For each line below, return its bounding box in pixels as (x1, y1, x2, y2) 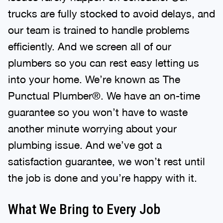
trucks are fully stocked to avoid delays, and (8, 7, 215, 19)
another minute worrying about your (8, 122, 177, 134)
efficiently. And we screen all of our (8, 40, 171, 52)
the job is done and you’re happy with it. (8, 171, 197, 184)
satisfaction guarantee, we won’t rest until (8, 155, 205, 167)
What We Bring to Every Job (8, 201, 160, 218)
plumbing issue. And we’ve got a (8, 138, 162, 151)
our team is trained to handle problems (8, 23, 190, 36)
